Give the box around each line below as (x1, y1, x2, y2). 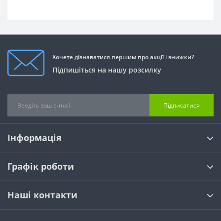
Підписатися (163, 101, 200, 110)
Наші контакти (7, 189, 77, 201)
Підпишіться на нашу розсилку (52, 65, 161, 74)
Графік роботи (7, 160, 74, 172)
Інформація (7, 132, 62, 144)
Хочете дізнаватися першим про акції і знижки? (52, 52, 194, 61)
